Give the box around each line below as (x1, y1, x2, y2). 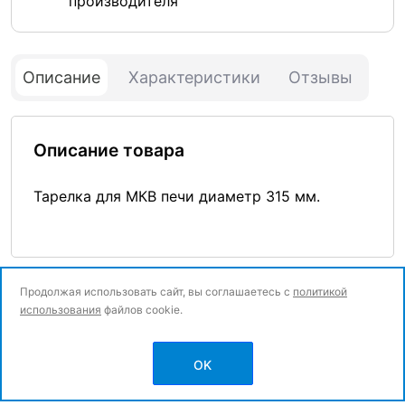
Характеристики (128, 67, 260, 87)
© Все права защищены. (11, 342, 164, 357)
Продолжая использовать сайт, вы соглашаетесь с (20, 285, 293, 298)
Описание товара (33, 138, 184, 161)
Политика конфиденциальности (11, 362, 205, 377)
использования (20, 303, 101, 316)
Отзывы (288, 67, 353, 87)
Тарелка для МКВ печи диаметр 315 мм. (33, 186, 320, 205)
